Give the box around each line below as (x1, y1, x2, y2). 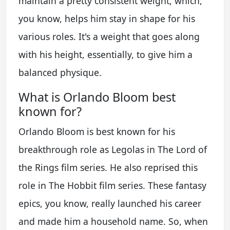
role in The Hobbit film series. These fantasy (18, 179, 206, 191)
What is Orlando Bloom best (18, 88, 176, 105)
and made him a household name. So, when (18, 215, 208, 227)
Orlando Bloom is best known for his (18, 125, 175, 138)
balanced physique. (18, 66, 102, 79)
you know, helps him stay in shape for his (18, 12, 195, 25)
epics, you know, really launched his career (18, 197, 201, 209)
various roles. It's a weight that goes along (18, 30, 200, 43)
